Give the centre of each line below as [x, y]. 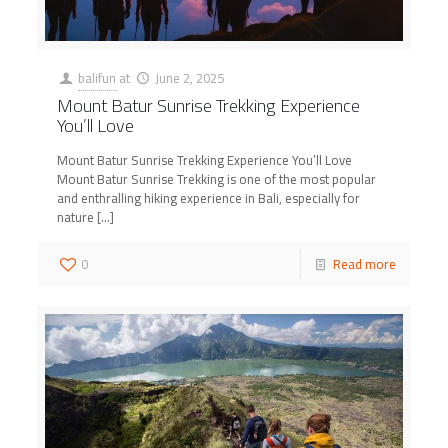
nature [76, 216]
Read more [364, 263]
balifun [97, 77]
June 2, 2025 [189, 77]
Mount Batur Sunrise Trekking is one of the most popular [217, 178]
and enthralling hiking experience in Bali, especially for [209, 197]
